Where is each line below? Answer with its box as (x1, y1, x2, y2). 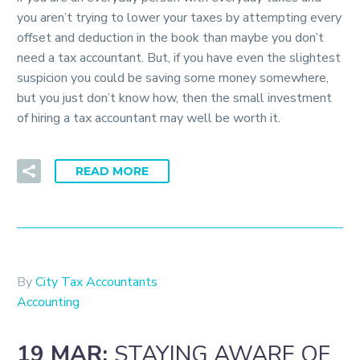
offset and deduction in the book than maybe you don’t (17, 29, 324, 47)
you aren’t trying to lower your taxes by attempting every (17, 9, 342, 27)
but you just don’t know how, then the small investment (17, 89, 332, 108)
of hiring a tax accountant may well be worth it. (17, 109, 280, 128)
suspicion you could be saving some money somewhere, (17, 69, 329, 88)
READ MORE (76, 163, 149, 178)
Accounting (17, 292, 80, 311)
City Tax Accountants (35, 272, 157, 291)
